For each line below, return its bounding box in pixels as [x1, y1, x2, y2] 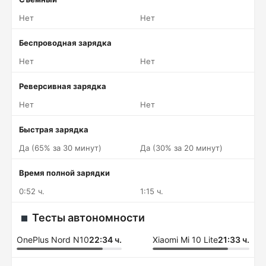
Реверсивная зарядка [19, 81, 106, 91]
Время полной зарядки [19, 168, 110, 178]
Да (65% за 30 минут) [19, 143, 102, 153]
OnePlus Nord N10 [17, 235, 89, 245]
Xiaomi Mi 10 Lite [153, 235, 218, 245]
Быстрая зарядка [19, 125, 88, 134]
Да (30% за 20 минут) [140, 143, 223, 153]
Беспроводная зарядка [19, 38, 112, 47]
